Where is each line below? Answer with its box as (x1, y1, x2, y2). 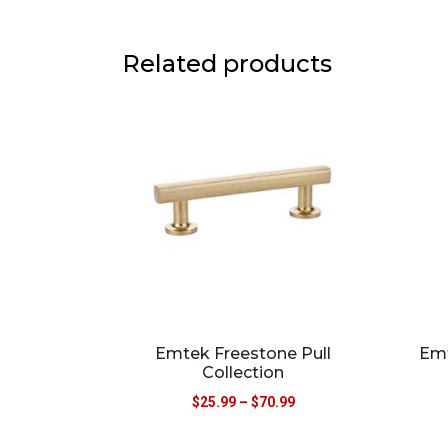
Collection (202, 363, 285, 383)
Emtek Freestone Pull (155, 344, 332, 364)
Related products (122, 48, 332, 78)
